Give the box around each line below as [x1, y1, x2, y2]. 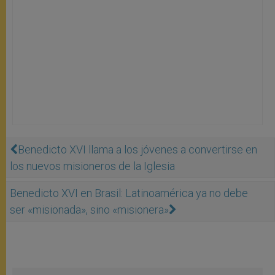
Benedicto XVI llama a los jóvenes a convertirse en [18, 142, 257, 156]
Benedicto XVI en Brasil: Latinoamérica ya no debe [10, 186, 248, 199]
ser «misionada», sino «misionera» [10, 203, 169, 216]
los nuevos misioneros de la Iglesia [10, 159, 175, 172]
